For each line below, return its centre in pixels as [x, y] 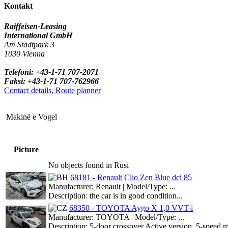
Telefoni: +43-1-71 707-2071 [51, 72]
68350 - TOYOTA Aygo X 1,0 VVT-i [131, 208]
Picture [26, 149]
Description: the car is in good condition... [116, 195]
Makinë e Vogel [32, 117]
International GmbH [38, 35]
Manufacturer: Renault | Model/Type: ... [112, 186]
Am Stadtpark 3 [29, 44]
